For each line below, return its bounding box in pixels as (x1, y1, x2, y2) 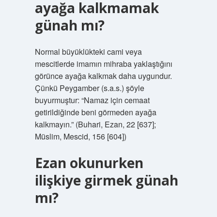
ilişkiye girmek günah (34, 171, 178, 189)
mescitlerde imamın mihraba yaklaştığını (34, 58, 172, 69)
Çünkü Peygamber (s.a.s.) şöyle (34, 82, 144, 93)
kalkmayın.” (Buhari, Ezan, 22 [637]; (34, 119, 156, 130)
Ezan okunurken (34, 154, 143, 172)
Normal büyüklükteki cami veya (34, 46, 142, 57)
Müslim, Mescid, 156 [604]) (34, 131, 126, 142)
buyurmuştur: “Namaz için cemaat (34, 94, 150, 106)
